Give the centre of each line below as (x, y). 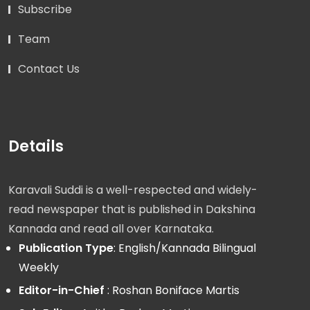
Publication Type (66, 248)
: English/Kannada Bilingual (185, 248)
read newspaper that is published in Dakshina (132, 210)
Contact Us (49, 69)
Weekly (39, 268)
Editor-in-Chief (62, 291)
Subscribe (45, 10)
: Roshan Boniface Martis (172, 291)
